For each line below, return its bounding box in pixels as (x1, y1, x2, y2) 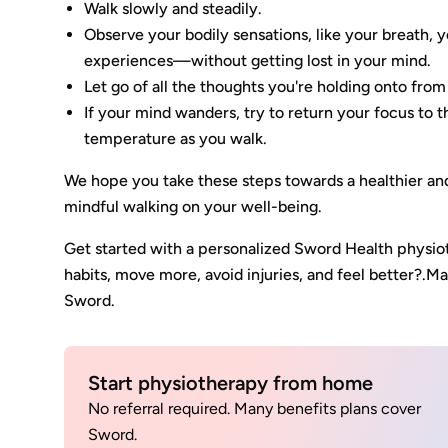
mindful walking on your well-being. (64, 197, 323, 216)
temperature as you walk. (84, 129, 268, 148)
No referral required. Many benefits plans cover (88, 399, 422, 418)
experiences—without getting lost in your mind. (84, 51, 432, 70)
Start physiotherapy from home (88, 371, 374, 395)
